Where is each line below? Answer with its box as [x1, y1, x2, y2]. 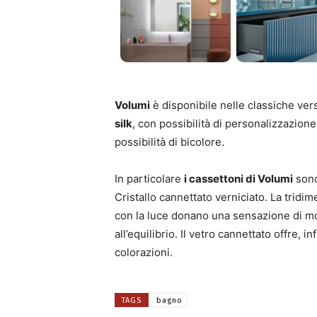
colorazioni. [115, 245, 173, 259]
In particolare [115, 171, 184, 185]
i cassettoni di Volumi [184, 171, 293, 185]
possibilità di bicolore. [115, 134, 224, 149]
